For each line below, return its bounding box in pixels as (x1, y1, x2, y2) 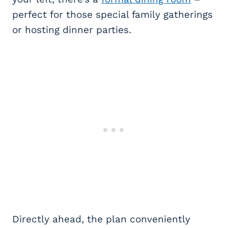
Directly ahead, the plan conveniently (12, 213, 190, 225)
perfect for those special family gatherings (12, 8, 213, 20)
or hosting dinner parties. (12, 23, 131, 36)
